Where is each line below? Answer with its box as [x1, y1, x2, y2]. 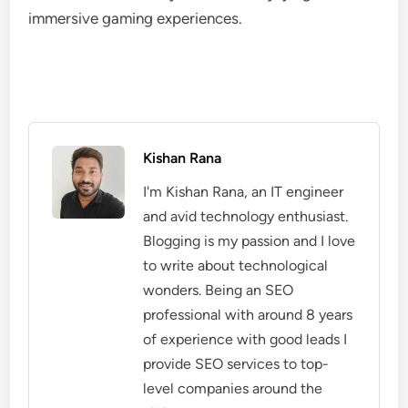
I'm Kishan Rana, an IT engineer [143, 183, 344, 200]
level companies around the [143, 380, 323, 397]
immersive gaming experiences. [28, 9, 247, 27]
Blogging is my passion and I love [143, 232, 356, 250]
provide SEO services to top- [143, 355, 330, 372]
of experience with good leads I [143, 331, 348, 348]
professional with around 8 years [143, 306, 353, 323]
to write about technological [143, 257, 329, 274]
